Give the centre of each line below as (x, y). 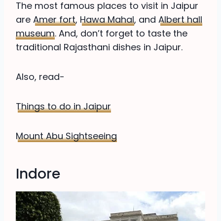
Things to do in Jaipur (63, 107)
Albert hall (180, 20)
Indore (38, 174)
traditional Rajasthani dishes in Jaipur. (99, 47)
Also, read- (40, 77)
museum (35, 34)
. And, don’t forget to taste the (121, 34)
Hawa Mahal (107, 20)
